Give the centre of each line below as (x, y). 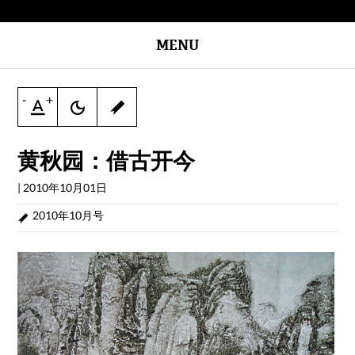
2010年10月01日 (65, 187)
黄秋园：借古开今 (107, 161)
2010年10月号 (69, 215)
